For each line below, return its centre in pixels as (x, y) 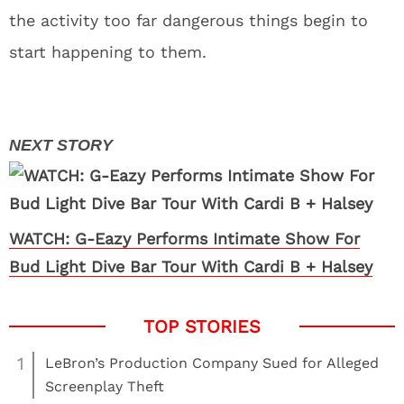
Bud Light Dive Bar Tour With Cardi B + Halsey (191, 266)
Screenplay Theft (105, 386)
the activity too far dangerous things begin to (188, 20)
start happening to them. (108, 52)
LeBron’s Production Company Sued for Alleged (212, 363)
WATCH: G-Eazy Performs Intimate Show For (184, 239)
